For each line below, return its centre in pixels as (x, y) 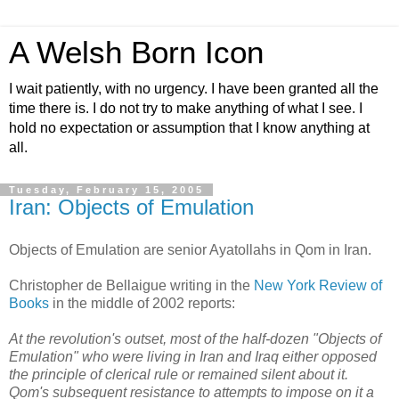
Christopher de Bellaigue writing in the (131, 285)
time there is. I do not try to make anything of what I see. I (186, 108)
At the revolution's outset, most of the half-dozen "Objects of (195, 338)
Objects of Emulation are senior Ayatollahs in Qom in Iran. (190, 249)
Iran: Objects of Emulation (131, 207)
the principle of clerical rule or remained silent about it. (179, 374)
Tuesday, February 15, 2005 (106, 190)
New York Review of (318, 285)
